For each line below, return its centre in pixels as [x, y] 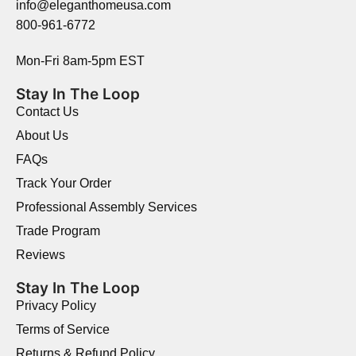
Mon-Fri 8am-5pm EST [80, 61]
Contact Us [47, 112]
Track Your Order [64, 184]
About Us [42, 136]
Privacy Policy [56, 306]
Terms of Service [63, 330]
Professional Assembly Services [106, 207]
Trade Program [58, 231]
